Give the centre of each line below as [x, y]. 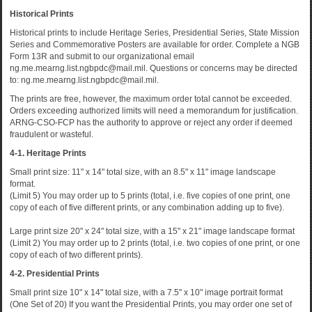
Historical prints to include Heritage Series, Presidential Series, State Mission [155, 33]
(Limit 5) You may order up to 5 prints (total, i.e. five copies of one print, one [150, 196]
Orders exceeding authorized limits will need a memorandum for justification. [154, 111]
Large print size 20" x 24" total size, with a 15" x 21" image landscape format [152, 231]
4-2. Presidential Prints [55, 274]
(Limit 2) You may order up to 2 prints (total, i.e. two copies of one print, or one [155, 243]
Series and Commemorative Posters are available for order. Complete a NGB [155, 45]
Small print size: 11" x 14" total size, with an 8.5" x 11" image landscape [143, 172]
